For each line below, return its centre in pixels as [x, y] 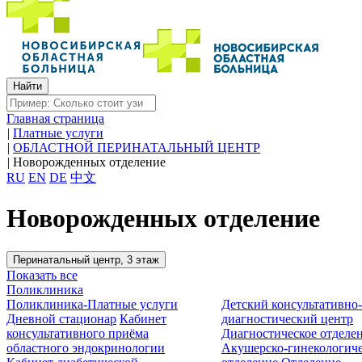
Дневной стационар [61, 318]
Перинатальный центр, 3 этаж [86, 259]
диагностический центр [288, 318]
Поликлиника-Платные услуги [92, 304]
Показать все [42, 275]
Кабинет [143, 318]
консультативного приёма [78, 333]
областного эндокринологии [86, 347]
